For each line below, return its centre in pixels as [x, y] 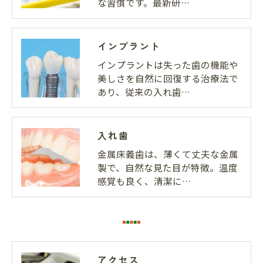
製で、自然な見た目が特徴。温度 [168, 168]
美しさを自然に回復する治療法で [168, 78]
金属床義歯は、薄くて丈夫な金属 [168, 154]
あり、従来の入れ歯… [144, 92]
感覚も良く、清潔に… [144, 181]
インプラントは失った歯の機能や [168, 65]
